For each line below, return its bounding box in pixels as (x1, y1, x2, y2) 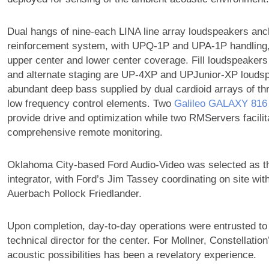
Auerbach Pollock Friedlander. (7, 188, 142, 200)
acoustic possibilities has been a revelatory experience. (7, 249, 256, 261)
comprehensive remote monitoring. (7, 127, 163, 139)
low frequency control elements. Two (7, 98, 174, 110)
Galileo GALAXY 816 (174, 98, 267, 110)
